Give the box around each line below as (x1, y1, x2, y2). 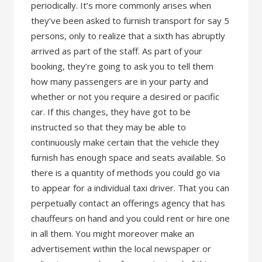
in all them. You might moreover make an (31, 227, 195, 239)
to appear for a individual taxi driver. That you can (31, 182, 230, 194)
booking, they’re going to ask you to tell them (31, 60, 214, 72)
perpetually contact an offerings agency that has (31, 197, 226, 209)
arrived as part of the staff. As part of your (31, 45, 203, 57)
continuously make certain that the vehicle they (31, 136, 220, 148)
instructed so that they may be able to (31, 121, 187, 133)
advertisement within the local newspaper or (31, 243, 212, 254)
